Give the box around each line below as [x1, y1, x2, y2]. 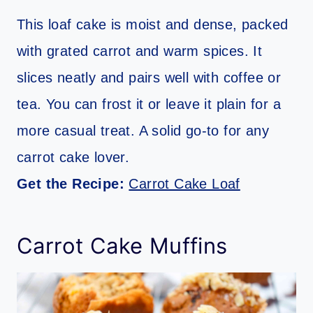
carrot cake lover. [17, 150, 130, 165]
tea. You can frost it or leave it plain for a [17, 96, 281, 112]
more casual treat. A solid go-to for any [17, 123, 269, 138]
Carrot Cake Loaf [129, 176, 240, 191]
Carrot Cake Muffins [17, 232, 228, 259]
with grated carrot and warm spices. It [17, 43, 263, 59]
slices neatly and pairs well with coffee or [17, 70, 282, 85]
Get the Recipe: [17, 176, 129, 191]
